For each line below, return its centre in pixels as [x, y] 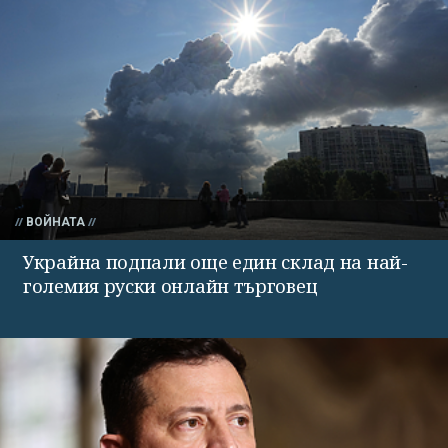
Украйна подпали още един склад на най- [215, 261]
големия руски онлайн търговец [170, 285]
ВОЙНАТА [55, 221]
